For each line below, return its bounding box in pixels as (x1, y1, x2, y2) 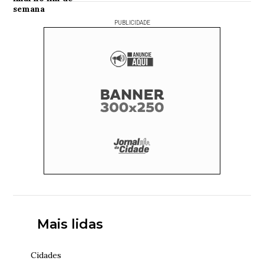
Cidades (31, 250, 62, 260)
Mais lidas (37, 216, 103, 232)
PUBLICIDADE (114, 19, 150, 26)
